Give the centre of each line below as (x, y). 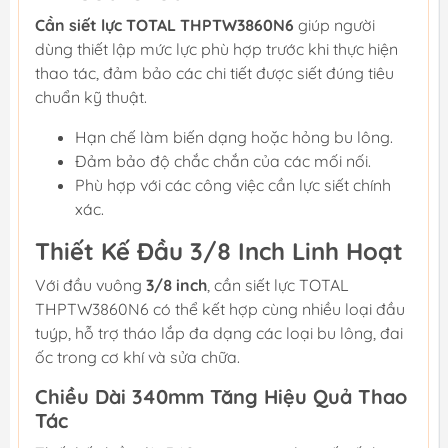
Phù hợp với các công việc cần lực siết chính (233, 184)
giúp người (334, 24)
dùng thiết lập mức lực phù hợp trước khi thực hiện (216, 48)
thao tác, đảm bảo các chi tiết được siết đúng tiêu (214, 72)
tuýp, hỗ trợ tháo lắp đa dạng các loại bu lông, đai (219, 332)
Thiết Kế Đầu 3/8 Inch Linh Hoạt (219, 250)
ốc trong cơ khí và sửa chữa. (137, 356)
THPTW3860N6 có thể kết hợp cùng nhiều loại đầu (220, 308)
